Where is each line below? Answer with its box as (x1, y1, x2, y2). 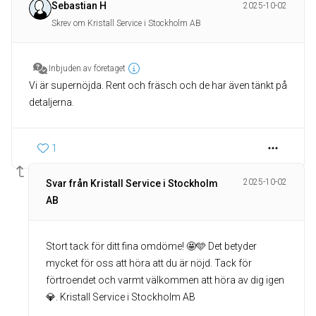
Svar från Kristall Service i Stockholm (46, 178, 218, 189)
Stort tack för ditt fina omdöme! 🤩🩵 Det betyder (46, 241, 257, 252)
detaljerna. (29, 97, 74, 108)
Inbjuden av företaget (49, 63, 126, 73)
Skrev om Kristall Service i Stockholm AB (51, 18, 201, 28)
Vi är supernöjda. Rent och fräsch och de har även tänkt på (29, 80, 287, 91)
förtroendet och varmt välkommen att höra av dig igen (46, 274, 284, 286)
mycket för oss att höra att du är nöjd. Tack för (46, 257, 252, 269)
